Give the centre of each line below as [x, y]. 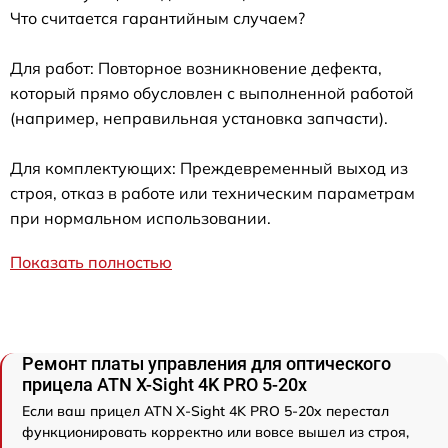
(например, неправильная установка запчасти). [199, 117]
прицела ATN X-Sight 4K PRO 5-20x [164, 384]
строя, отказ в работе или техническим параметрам [212, 192]
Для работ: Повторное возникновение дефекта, [196, 67]
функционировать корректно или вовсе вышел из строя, [215, 431]
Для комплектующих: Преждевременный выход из [209, 167]
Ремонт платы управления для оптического [206, 363]
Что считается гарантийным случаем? [157, 17]
